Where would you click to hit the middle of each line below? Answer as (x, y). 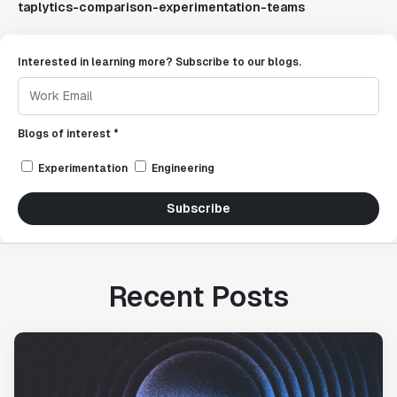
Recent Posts (198, 296)
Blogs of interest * (68, 134)
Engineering (183, 168)
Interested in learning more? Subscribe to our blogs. (160, 62)
